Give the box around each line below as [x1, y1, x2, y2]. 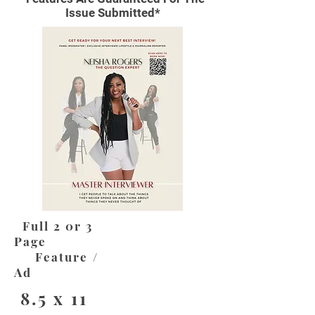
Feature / [14, 248, 98, 264]
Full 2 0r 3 [14, 217, 94, 233]
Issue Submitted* [65, 5, 160, 20]
